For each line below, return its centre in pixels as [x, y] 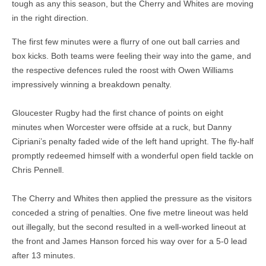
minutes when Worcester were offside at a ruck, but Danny [122, 127]
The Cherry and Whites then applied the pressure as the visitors [132, 198]
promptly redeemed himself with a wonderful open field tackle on [133, 156]
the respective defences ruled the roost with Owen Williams [123, 70]
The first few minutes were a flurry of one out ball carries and [126, 42]
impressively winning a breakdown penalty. [92, 84]
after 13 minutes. [44, 255]
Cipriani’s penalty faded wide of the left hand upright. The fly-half [133, 141]
